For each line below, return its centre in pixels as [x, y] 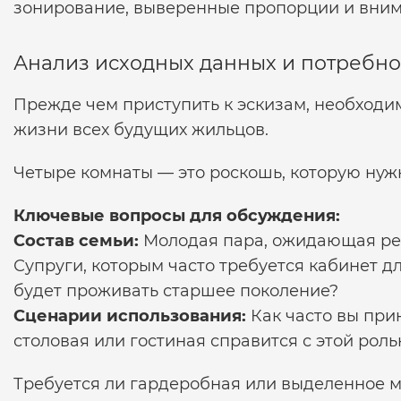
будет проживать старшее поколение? [176, 290]
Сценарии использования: [130, 316]
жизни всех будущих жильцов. [141, 129]
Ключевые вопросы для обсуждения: [177, 215]
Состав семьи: [76, 240]
